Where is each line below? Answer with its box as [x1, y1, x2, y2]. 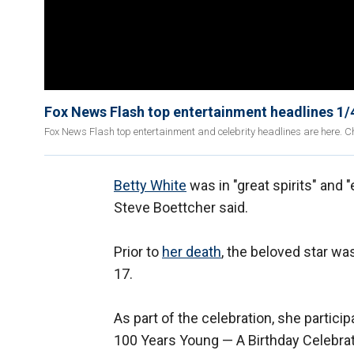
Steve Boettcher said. [114, 199, 248, 217]
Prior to [114, 243, 162, 261]
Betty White [114, 177, 186, 194]
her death [162, 243, 221, 261]
